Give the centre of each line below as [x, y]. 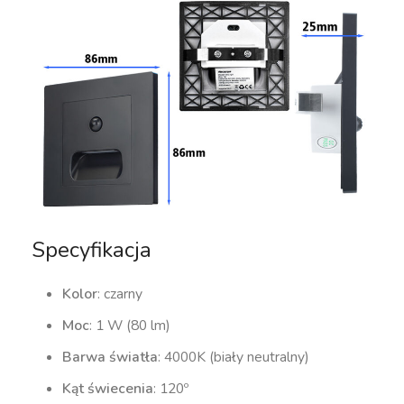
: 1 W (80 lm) [130, 325]
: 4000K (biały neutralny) [234, 357]
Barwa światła [110, 357]
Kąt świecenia [108, 388]
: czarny [120, 294]
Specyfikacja [92, 249]
